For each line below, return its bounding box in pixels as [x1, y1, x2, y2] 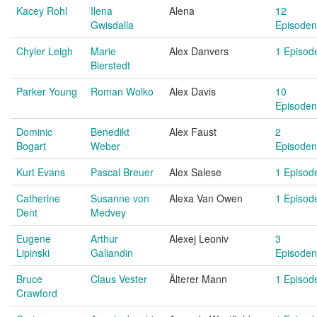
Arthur [91, 231, 118, 246]
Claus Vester [91, 272, 147, 286]
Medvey [91, 205, 126, 219]
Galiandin [91, 246, 133, 260]
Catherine [16, 191, 60, 205]
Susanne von [91, 191, 149, 205]
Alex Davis [169, 84, 216, 98]
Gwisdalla [91, 18, 134, 32]
